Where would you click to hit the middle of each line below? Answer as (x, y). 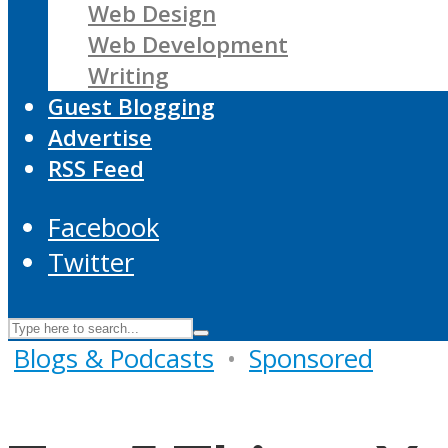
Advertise (100, 138)
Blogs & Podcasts (114, 358)
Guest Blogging (131, 107)
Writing (128, 76)
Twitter (91, 262)
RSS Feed (96, 169)
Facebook (103, 227)
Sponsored (311, 358)
